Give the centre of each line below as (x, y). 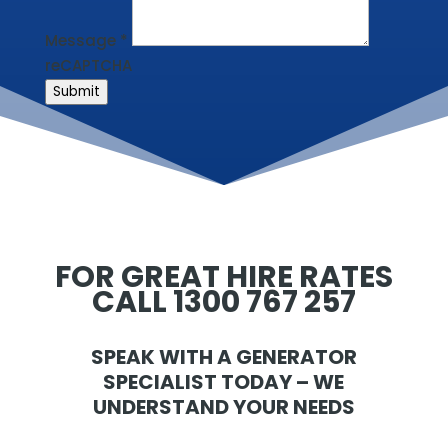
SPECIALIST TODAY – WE (224, 381)
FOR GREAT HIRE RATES (223, 276)
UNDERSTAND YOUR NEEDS (223, 406)
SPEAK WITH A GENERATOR (223, 356)
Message (82, 40)
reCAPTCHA (88, 65)
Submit (76, 91)
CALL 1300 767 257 (223, 301)
